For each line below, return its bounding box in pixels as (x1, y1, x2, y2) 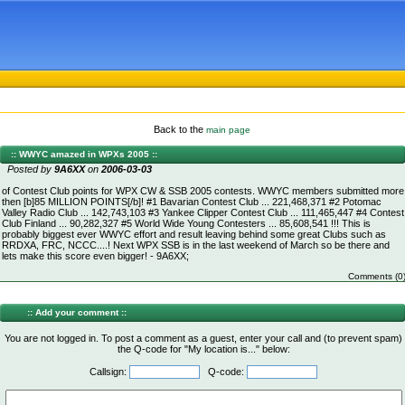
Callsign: (89, 366, 129, 377)
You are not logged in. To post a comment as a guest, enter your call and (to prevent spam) (5, 333, 402, 344)
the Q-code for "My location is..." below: (117, 344, 290, 354)
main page (206, 125, 250, 135)
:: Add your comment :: (26, 307, 127, 317)
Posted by (6, 164, 54, 174)
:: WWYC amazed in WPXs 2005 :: (10, 149, 157, 159)
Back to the (154, 124, 206, 135)
